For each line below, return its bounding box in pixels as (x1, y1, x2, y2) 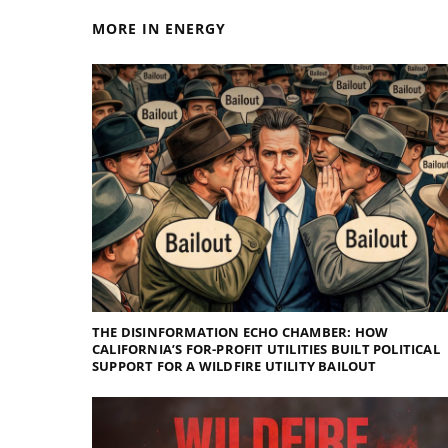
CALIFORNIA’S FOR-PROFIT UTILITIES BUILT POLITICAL (92, 339, 440, 358)
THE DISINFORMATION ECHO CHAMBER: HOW (92, 322, 389, 341)
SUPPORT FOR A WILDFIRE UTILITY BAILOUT (92, 356, 377, 375)
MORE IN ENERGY (92, 18, 226, 38)
